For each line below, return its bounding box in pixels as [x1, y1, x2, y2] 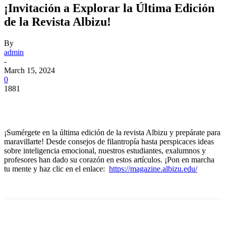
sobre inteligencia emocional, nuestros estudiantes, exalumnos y [4, 146, 206, 155]
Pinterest [136, 99, 161, 107]
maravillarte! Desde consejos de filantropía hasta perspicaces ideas [4, 137, 214, 146]
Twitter [84, 99, 103, 107]
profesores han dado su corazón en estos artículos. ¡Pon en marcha [4, 155, 214, 164]
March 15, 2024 [4, 66, 55, 75]
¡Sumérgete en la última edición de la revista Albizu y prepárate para [4, 128, 220, 137]
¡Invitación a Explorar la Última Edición [4, 1, 214, 15]
